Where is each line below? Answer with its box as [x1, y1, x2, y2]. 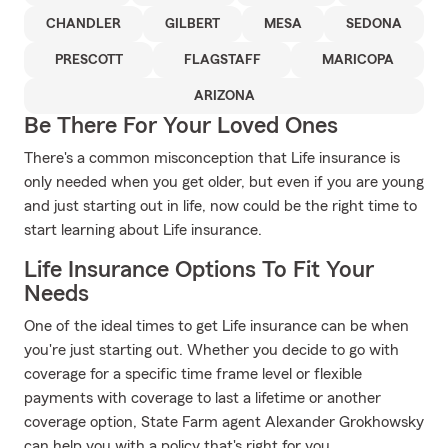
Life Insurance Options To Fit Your [24, 258, 374, 282]
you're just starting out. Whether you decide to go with [24, 342, 399, 358]
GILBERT [165, 17, 220, 31]
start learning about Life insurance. [24, 222, 262, 238]
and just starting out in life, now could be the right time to [24, 198, 417, 214]
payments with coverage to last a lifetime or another [24, 390, 381, 406]
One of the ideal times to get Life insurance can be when [24, 318, 409, 334]
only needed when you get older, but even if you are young [24, 174, 424, 190]
